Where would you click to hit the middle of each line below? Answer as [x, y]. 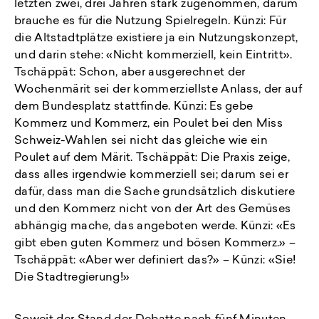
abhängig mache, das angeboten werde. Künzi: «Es [155, 227]
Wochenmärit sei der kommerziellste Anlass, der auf [158, 90]
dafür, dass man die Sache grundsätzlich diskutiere [155, 193]
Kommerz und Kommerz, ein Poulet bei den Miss [149, 124]
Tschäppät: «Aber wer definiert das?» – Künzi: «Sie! [155, 261]
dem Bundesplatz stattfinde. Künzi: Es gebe [134, 107]
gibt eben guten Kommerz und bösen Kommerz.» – [155, 244]
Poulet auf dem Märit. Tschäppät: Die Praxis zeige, [152, 158]
